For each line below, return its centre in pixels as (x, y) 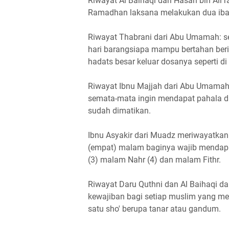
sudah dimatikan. (119, 110)
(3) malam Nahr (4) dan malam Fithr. (154, 159)
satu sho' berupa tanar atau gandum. (154, 209)
